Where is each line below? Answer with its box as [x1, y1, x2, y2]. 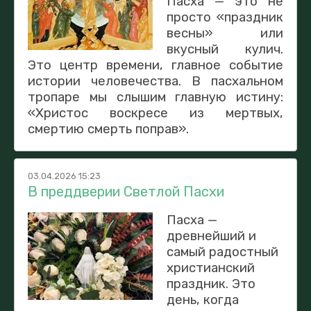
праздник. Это [166, 276, 255, 292]
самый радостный [166, 244, 278, 260]
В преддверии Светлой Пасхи [28, 183, 224, 200]
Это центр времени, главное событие [28, 57, 283, 73]
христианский [166, 260, 255, 276]
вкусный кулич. [166, 41, 283, 57]
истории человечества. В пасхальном [28, 73, 283, 89]
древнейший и [166, 228, 256, 244]
